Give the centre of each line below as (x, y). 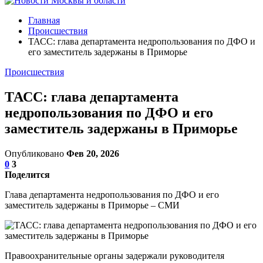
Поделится (27, 174)
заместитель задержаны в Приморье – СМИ (92, 205)
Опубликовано (36, 153)
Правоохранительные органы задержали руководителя (114, 255)
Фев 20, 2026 (93, 153)
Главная (44, 20)
